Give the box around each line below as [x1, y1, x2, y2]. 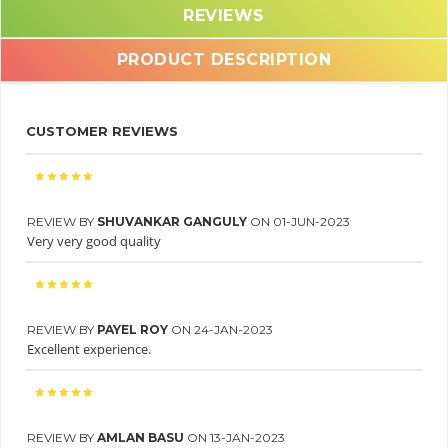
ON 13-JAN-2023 [187, 430, 285, 446]
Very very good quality [27, 232, 161, 251]
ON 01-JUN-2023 [250, 214, 350, 230]
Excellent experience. [27, 340, 151, 359]
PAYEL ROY [97, 322, 171, 338]
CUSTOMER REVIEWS [26, 123, 178, 140]
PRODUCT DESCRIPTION [116, 50, 332, 70]
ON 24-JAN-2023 [171, 322, 273, 338]
